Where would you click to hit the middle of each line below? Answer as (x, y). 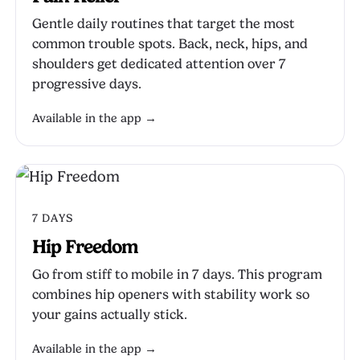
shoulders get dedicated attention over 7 (159, 64)
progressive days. (87, 84)
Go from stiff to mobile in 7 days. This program (177, 274)
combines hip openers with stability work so (171, 295)
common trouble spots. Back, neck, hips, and (170, 44)
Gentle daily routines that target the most (164, 24)
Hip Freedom (86, 247)
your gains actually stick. (110, 315)
